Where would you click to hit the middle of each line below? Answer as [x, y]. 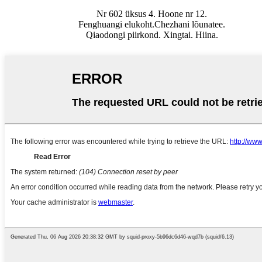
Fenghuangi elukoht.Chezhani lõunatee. [152, 24]
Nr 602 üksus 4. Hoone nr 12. [152, 13]
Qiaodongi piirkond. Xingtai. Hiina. [152, 35]
